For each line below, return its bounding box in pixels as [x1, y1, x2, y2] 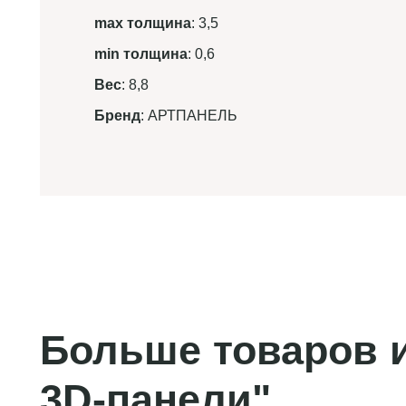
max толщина [94, 15, 191, 31]
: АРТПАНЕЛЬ [140, 108, 237, 123]
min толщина [94, 46, 188, 62]
